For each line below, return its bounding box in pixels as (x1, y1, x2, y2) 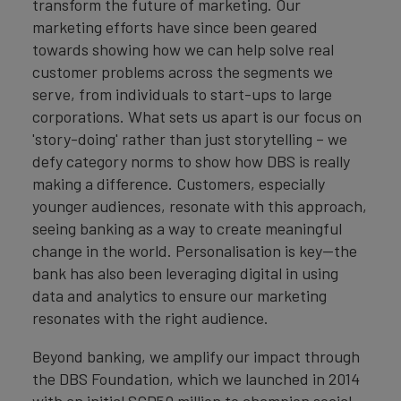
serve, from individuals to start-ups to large (32, 84, 332, 105)
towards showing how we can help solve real (32, 39, 334, 60)
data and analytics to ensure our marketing (32, 286, 327, 306)
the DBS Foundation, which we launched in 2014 (32, 369, 360, 389)
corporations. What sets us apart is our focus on (32, 107, 362, 127)
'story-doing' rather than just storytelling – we (32, 129, 347, 149)
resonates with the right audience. (32, 308, 269, 328)
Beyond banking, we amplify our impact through (32, 346, 360, 367)
